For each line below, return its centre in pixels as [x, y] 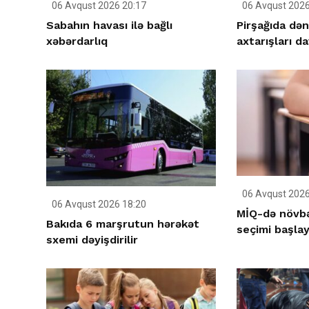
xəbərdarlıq [77, 41]
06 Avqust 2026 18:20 [98, 204]
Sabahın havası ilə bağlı [109, 26]
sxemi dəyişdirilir [92, 239]
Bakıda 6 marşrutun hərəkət [123, 223]
